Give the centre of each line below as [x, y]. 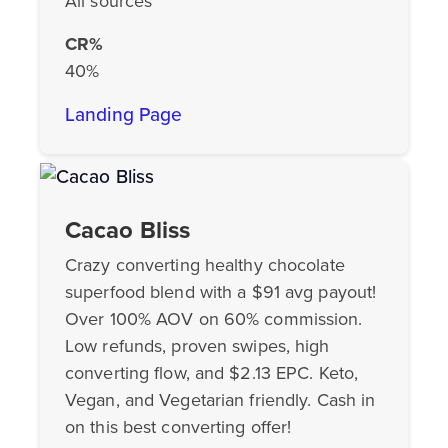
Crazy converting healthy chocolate [205, 264]
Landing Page [124, 114]
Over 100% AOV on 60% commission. [214, 318]
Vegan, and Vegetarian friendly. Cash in [220, 399]
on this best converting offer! [178, 426]
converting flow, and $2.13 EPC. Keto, [212, 372]
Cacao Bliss [128, 229]
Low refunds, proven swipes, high [197, 345]
